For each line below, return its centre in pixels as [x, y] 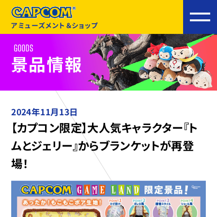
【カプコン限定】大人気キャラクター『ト [105, 127]
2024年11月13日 [45, 111]
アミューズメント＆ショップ [55, 25]
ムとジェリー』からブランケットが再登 [103, 145]
